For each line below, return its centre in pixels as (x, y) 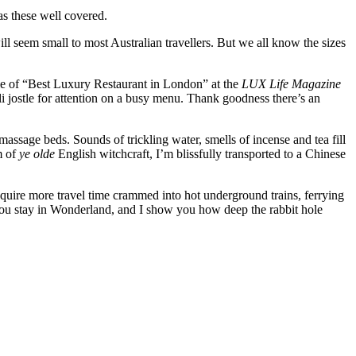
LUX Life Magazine (291, 83)
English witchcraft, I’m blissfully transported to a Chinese (200, 153)
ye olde (37, 153)
